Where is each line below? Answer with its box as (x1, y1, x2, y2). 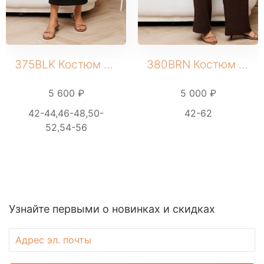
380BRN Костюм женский (239, 57, 248, 71)
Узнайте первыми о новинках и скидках (9, 202, 215, 215)
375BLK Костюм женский (104, 57, 113, 71)
